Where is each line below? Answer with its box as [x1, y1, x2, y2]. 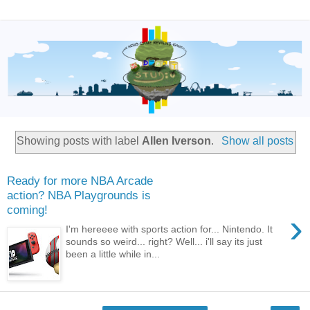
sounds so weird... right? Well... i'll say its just [66, 236, 263, 248]
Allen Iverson [142, 135, 212, 147]
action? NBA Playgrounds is [7, 188, 151, 202]
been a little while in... [66, 248, 161, 260]
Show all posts [221, 135, 293, 147]
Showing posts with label [17, 135, 143, 147]
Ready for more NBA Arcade [7, 173, 153, 188]
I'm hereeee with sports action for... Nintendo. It [66, 224, 273, 235]
